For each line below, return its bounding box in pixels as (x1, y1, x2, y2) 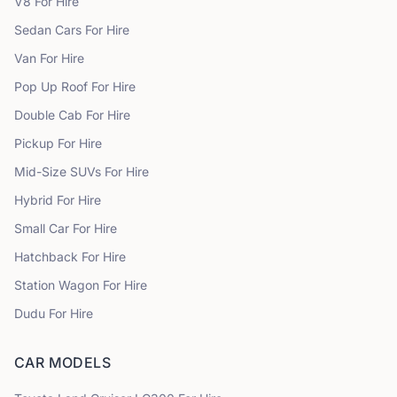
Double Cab (14, 107, 86, 122)
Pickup (14, 136, 58, 151)
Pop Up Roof (14, 79, 91, 94)
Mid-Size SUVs (14, 164, 101, 179)
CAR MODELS (14, 354, 111, 371)
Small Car (14, 221, 73, 236)
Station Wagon (14, 277, 103, 292)
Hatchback (14, 249, 82, 264)
